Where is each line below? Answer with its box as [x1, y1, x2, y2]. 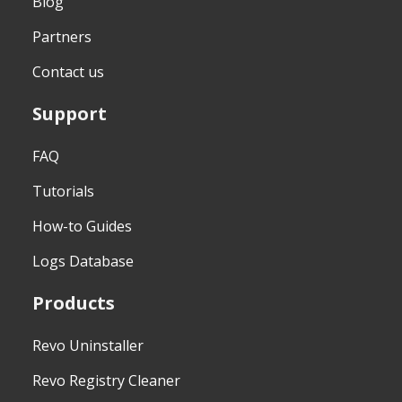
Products [31, 290, 115, 315]
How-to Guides [31, 216, 132, 237]
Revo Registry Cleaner [31, 371, 180, 391]
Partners [31, 27, 92, 48]
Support [31, 100, 107, 126]
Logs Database [31, 251, 134, 272]
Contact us [31, 62, 104, 83]
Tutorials [31, 181, 94, 202]
